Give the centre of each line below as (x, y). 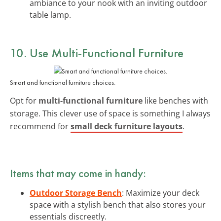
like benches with (175, 100)
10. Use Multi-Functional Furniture (97, 53)
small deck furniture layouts (127, 126)
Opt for (24, 100)
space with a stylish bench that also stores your (118, 204)
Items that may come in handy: (78, 173)
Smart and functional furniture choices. (63, 82)
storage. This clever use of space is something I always (110, 113)
